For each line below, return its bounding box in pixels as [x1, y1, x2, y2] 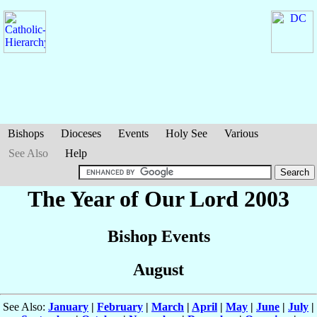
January [48, 301, 88, 313]
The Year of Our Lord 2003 [28, 186, 289, 212]
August [133, 260, 184, 279]
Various [224, 127, 258, 139]
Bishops [8, 127, 44, 139]
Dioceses [61, 127, 101, 139]
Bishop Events [107, 227, 210, 246]
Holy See [166, 127, 207, 139]
